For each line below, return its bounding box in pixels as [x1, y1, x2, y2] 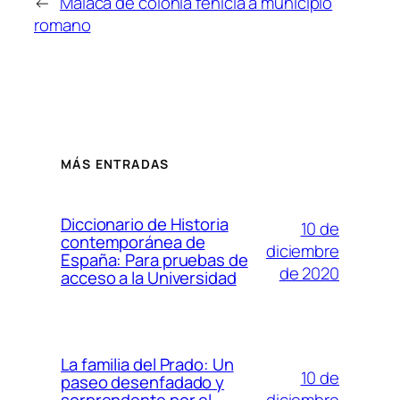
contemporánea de [61, 230, 205, 254]
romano [34, 12, 91, 37]
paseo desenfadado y [61, 371, 225, 395]
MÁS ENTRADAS [61, 155, 170, 173]
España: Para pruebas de [61, 248, 248, 272]
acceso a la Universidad [61, 266, 237, 290]
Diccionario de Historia [61, 212, 229, 237]
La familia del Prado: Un [61, 353, 234, 377]
